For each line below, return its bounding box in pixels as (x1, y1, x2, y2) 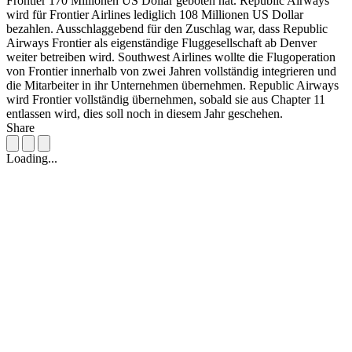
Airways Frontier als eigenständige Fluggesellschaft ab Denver (6, 36, 317, 50)
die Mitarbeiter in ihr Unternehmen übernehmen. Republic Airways (6, 79, 339, 93)
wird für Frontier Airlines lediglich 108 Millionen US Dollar (6, 8, 303, 22)
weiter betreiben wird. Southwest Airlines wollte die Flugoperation (6, 50, 335, 64)
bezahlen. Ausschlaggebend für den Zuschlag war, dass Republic (6, 22, 328, 36)
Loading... (6, 152, 57, 166)
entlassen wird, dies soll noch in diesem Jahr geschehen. (6, 107, 283, 121)
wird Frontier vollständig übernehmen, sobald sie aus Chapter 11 (6, 93, 325, 107)
